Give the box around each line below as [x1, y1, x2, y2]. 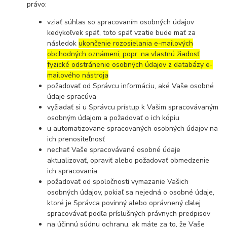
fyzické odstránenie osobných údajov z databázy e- [47, 59, 213, 69]
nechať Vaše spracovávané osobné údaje [47, 144, 181, 155]
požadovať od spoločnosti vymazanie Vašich [47, 176, 189, 186]
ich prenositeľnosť [47, 134, 105, 144]
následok [47, 38, 79, 48]
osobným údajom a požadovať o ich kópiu [47, 112, 180, 123]
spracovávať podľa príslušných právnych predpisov [47, 208, 211, 218]
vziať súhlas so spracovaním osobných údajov [47, 17, 195, 27]
